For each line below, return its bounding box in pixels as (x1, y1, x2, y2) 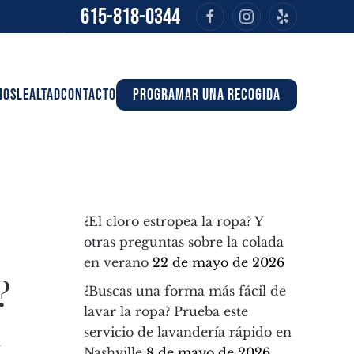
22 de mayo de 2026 (153, 254, 284, 270)
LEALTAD (17, 85, 61, 104)
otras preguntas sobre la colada (84, 234, 284, 250)
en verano (84, 254, 149, 270)
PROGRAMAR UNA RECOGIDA (133, 85, 281, 104)
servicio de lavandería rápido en (84, 324, 292, 340)
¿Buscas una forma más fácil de (84, 283, 286, 299)
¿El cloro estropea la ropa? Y (84, 213, 263, 229)
